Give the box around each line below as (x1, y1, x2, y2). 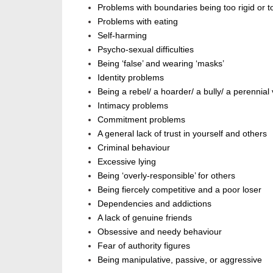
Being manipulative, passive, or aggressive (97, 254, 262, 264)
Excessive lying (97, 156, 156, 166)
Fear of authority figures (97, 240, 190, 250)
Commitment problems (97, 114, 185, 124)
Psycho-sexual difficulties (97, 44, 194, 54)
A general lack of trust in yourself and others (97, 128, 267, 138)
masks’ (197, 58, 224, 68)
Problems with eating (97, 16, 178, 26)
